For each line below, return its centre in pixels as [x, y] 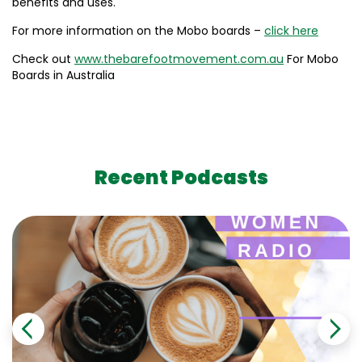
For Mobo [311, 59]
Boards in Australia [63, 75]
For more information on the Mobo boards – [138, 31]
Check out [43, 59]
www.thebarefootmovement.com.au [179, 59]
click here [291, 31]
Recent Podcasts [181, 177]
